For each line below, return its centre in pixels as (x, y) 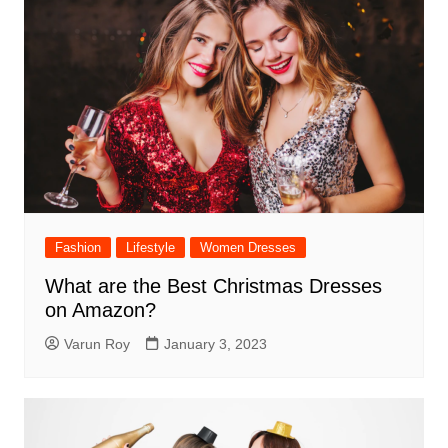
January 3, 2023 (215, 343)
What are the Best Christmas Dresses (213, 285)
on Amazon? (100, 309)
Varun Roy (96, 343)
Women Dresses (247, 247)
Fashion (77, 247)
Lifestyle (150, 247)
